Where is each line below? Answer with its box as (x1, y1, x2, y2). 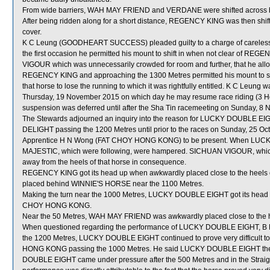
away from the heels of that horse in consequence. (22, 158, 186, 166)
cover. (22, 28, 42, 36)
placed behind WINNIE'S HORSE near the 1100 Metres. (22, 180, 204, 188)
